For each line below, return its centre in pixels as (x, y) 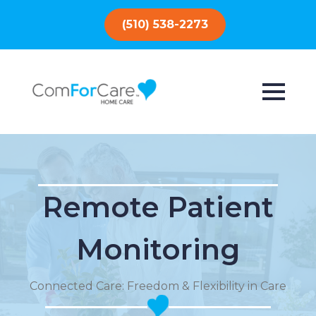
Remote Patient (158, 207)
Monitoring (158, 249)
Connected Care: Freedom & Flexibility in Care (158, 286)
